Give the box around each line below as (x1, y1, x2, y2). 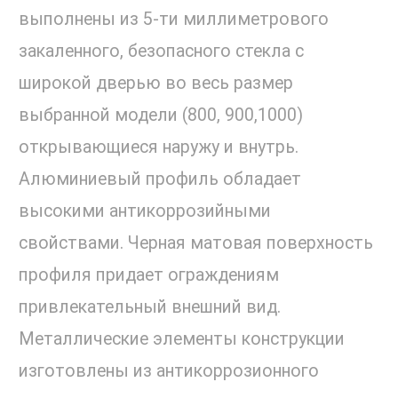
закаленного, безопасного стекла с (19, 41, 304, 62)
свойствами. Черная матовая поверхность (19, 233, 373, 254)
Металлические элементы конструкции (19, 329, 345, 350)
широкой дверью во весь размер (19, 73, 293, 94)
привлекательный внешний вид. (19, 297, 281, 318)
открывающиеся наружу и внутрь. (19, 137, 298, 158)
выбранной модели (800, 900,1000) (19, 105, 303, 126)
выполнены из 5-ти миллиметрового (19, 9, 329, 30)
